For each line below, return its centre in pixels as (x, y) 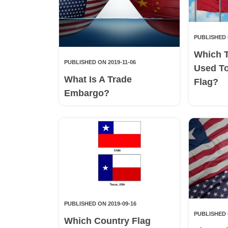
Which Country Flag (107, 221)
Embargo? (87, 93)
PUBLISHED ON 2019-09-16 (100, 204)
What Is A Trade (98, 79)
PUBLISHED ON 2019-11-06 (100, 62)
